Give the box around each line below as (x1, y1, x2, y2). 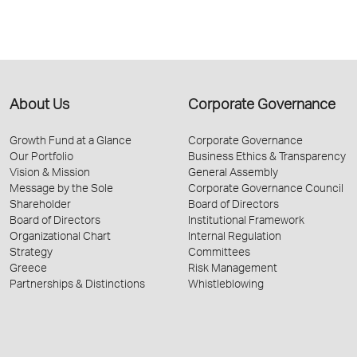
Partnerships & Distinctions (10, 279, 145, 291)
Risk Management (188, 263, 277, 275)
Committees (188, 247, 250, 259)
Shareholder (10, 199, 71, 211)
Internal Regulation (188, 231, 281, 243)
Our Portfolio (10, 151, 73, 163)
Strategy (10, 247, 53, 259)
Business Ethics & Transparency (188, 151, 346, 163)
